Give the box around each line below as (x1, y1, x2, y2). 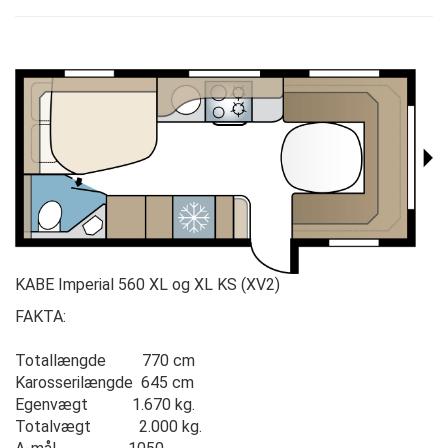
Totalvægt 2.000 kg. (15, 416, 202, 436)
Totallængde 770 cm (15, 350, 195, 370)
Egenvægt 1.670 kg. (15, 394, 195, 414)
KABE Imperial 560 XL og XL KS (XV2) (15, 274, 280, 294)
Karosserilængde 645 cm (15, 372, 194, 392)
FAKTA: (15, 306, 66, 326)
